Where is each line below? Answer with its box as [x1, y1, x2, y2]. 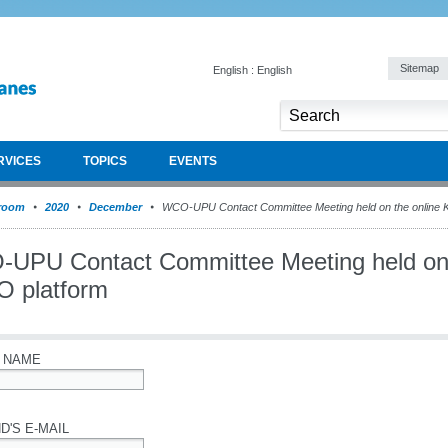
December [89, 201, 142, 213]
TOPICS [83, 154, 127, 168]
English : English [213, 64, 292, 76]
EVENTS [169, 154, 217, 168]
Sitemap [400, 62, 442, 74]
